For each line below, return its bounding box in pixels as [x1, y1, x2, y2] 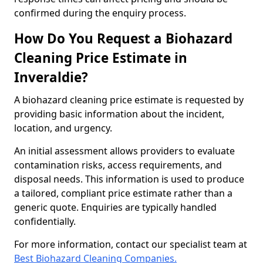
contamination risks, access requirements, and [14, 159, 222, 171]
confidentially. [14, 215, 76, 228]
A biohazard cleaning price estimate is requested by [14, 93, 244, 106]
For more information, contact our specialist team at [14, 238, 247, 251]
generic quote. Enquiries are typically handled [14, 201, 217, 214]
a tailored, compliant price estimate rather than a [14, 187, 232, 200]
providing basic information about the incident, [14, 107, 224, 120]
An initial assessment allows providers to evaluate [14, 144, 235, 157]
